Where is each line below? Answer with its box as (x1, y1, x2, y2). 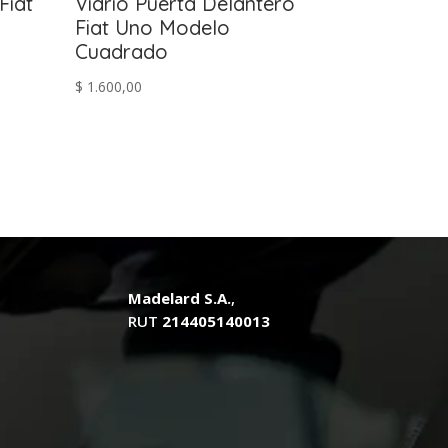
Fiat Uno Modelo (75, 15, 231, 41)
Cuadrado (75, 39, 169, 65)
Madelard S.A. (128, 287, 232, 308)
